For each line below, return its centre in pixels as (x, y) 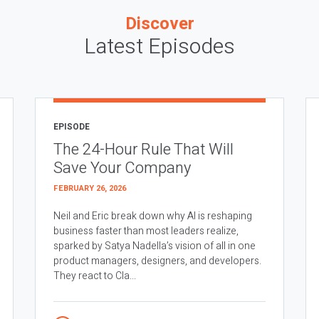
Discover (159, 24)
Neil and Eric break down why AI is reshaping (153, 216)
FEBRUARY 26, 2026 (90, 189)
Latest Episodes (159, 47)
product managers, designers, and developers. (157, 261)
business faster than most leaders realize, (146, 231)
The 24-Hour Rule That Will (143, 150)
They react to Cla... (95, 276)
